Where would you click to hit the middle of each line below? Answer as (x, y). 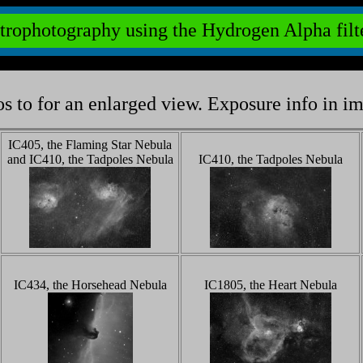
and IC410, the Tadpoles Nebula (90, 159)
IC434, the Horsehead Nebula (90, 285)
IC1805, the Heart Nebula (270, 285)
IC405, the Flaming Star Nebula (90, 145)
